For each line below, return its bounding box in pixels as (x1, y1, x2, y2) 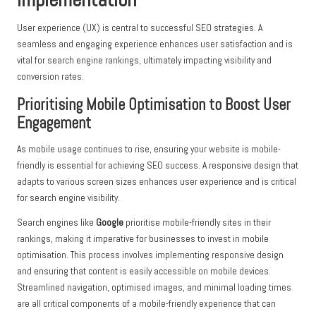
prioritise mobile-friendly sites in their (123, 217, 271, 229)
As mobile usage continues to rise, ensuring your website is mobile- (17, 143, 281, 156)
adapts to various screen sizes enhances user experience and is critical (17, 176, 296, 188)
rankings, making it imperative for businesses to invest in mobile (17, 233, 269, 245)
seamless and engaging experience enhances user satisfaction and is (17, 38, 293, 51)
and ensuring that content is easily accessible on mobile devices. (17, 265, 271, 278)
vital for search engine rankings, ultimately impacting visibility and (17, 54, 272, 67)
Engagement (17, 113, 91, 134)
